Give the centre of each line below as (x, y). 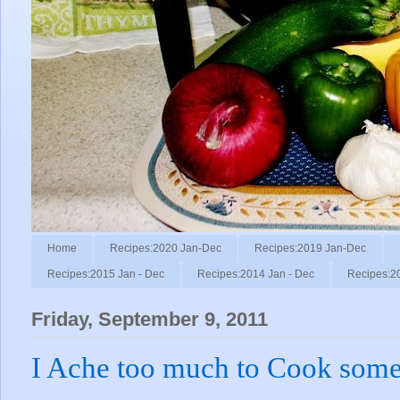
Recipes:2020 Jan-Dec (166, 248)
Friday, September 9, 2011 (150, 320)
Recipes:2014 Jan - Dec (256, 275)
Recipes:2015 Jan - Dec (106, 275)
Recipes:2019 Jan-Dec (310, 248)
